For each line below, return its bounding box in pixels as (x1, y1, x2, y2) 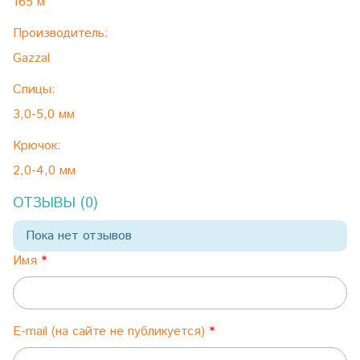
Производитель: (13, 24, 108, 43)
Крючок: (13, 137, 61, 156)
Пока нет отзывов (26, 227, 132, 246)
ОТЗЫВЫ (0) (13, 193, 97, 215)
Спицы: (13, 80, 55, 100)
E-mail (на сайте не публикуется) (13, 322, 209, 342)
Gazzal (13, 49, 50, 68)
